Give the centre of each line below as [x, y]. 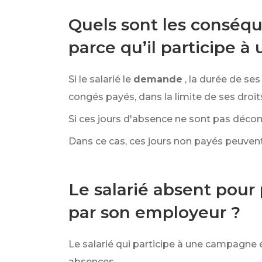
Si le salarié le [100, 79]
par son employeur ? [154, 212]
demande [158, 79]
